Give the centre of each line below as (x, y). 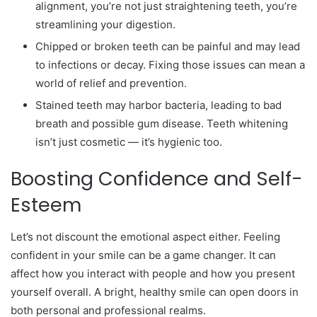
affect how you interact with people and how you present (153, 273)
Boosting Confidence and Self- (157, 179)
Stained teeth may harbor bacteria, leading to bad (158, 105)
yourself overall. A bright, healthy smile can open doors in (155, 292)
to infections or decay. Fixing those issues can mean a (170, 65)
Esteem (46, 205)
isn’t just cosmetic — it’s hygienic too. (129, 142)
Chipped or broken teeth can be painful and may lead (168, 47)
